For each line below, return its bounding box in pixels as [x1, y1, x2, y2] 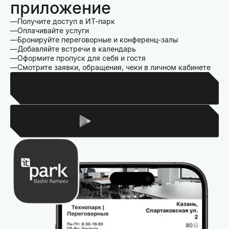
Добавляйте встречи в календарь [17, 44, 136, 53]
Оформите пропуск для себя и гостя [17, 53, 146, 62]
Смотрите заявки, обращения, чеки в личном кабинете [17, 62, 211, 72]
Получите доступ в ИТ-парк [17, 16, 115, 26]
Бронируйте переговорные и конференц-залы [17, 35, 178, 44]
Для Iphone [94, 82, 147, 94]
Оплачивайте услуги [17, 26, 89, 35]
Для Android [91, 115, 150, 126]
